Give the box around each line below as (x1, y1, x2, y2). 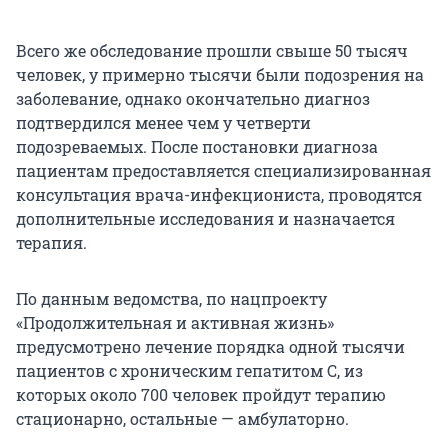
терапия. (16, 232, 87, 254)
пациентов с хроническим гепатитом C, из (16, 360, 363, 382)
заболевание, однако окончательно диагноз (16, 88, 370, 110)
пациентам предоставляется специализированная (16, 160, 431, 182)
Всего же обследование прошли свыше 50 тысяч (16, 40, 408, 62)
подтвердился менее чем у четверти (16, 112, 311, 134)
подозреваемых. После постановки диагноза (16, 136, 378, 158)
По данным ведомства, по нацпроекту (16, 288, 327, 310)
